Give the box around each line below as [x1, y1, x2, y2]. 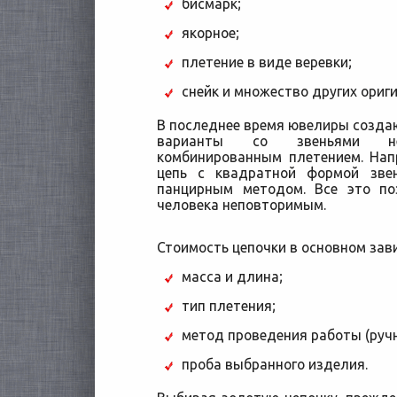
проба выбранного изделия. [181, 356, 368, 372]
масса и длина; [181, 269, 283, 284]
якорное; [181, 25, 239, 41]
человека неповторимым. [157, 197, 326, 213]
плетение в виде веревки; [181, 54, 352, 70]
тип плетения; [181, 298, 276, 314]
